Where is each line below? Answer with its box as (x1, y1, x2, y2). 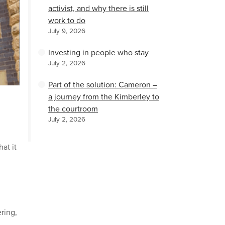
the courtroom (48, 104, 98, 114)
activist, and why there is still (48, 4, 149, 14)
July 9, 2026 (48, 27, 85, 35)
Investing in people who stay (48, 48, 149, 58)
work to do (48, 16, 85, 26)
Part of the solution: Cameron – (48, 80, 157, 90)
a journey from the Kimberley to (48, 92, 159, 102)
